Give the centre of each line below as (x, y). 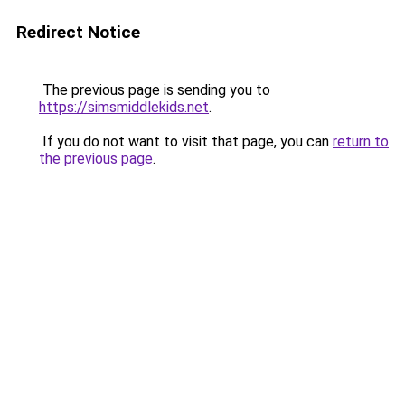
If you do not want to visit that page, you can (186, 141)
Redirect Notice (78, 32)
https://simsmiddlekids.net (124, 107)
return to (361, 141)
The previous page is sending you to (155, 90)
